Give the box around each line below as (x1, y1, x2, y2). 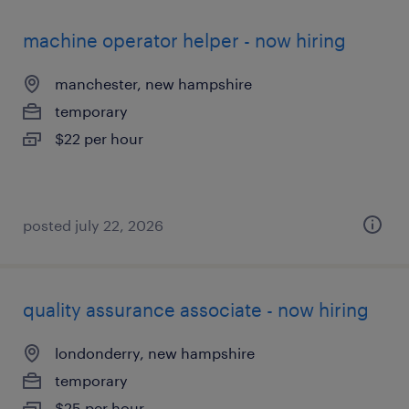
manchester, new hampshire (55, 75, 252, 92)
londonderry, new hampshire (55, 344, 255, 362)
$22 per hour (55, 130, 143, 147)
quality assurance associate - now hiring (23, 299, 369, 320)
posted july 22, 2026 (23, 216, 163, 234)
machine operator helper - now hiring (23, 29, 346, 51)
